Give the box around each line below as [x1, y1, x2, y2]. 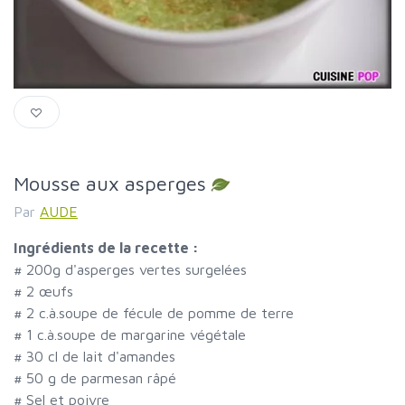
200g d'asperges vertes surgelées [26, 261, 247, 278]
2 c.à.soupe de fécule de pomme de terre [26, 305, 294, 322]
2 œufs [26, 283, 73, 300]
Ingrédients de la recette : [14, 240, 199, 257]
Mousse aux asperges [14, 171, 206, 195]
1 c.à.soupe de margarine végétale [26, 326, 246, 344]
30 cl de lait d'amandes [26, 348, 175, 365]
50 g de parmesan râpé [26, 370, 176, 387]
